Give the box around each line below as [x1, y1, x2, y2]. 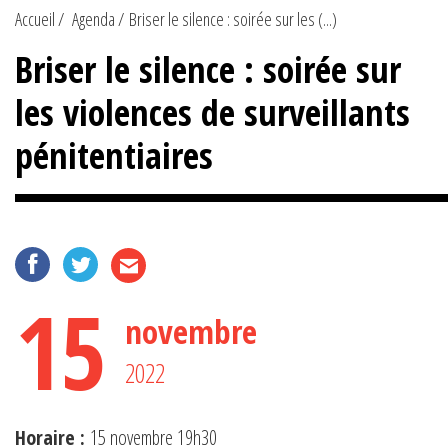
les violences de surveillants [15, 87, 410, 137]
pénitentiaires [15, 130, 213, 180]
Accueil [15, 6, 55, 31]
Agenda [72, 6, 115, 31]
